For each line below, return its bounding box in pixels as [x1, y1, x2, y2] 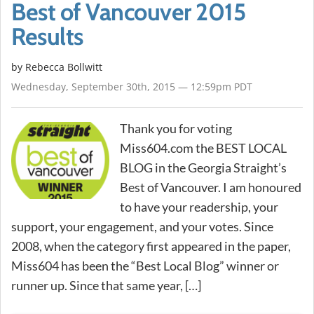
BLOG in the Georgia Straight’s [120, 159, 287, 175]
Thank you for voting [120, 120, 232, 136]
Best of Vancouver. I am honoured [120, 179, 301, 195]
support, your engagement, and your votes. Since [11, 218, 273, 234]
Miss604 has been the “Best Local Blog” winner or [11, 257, 279, 273]
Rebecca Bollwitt [25, 60, 102, 74]
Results [11, 21, 83, 51]
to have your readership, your [120, 198, 278, 214]
